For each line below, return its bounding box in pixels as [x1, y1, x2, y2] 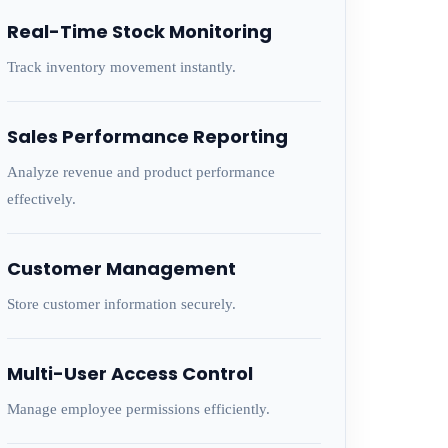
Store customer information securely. [6, 296, 236, 312]
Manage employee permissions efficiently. [6, 401, 270, 417]
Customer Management [6, 256, 236, 281]
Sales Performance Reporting [6, 124, 288, 149]
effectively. [6, 191, 76, 207]
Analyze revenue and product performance [6, 164, 275, 180]
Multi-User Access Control [6, 361, 253, 386]
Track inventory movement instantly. [6, 59, 236, 75]
